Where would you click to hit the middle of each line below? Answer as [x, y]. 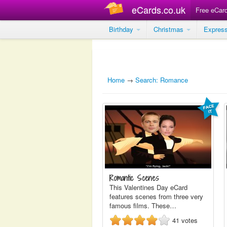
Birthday [122, 29]
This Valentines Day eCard [148, 187]
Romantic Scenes [134, 178]
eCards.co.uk [159, 10]
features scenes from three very [156, 196]
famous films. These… [143, 205]
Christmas [169, 29]
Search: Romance [162, 80]
